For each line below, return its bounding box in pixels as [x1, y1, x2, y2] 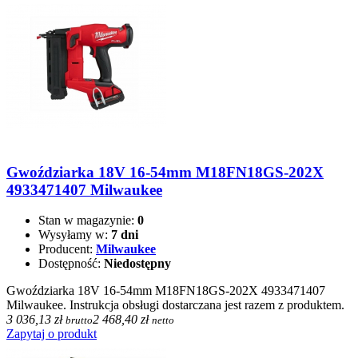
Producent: [38, 242, 96, 257]
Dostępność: [38, 257, 104, 271]
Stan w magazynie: [38, 213, 137, 228]
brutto [66, 314, 93, 327]
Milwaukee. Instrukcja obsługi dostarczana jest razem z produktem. [6, 298, 344, 312]
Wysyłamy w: [38, 228, 111, 242]
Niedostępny [104, 257, 171, 271]
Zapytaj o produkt [6, 327, 97, 341]
